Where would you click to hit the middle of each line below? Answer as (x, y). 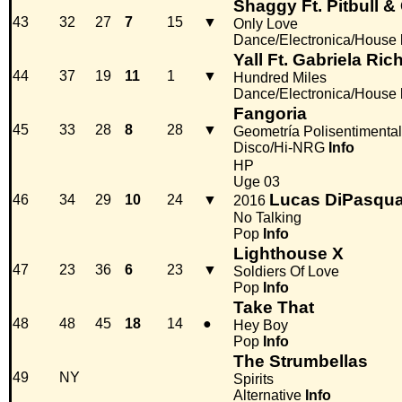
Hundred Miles (280, 78)
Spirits (253, 380)
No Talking (267, 218)
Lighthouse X (288, 254)
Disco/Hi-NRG (279, 148)
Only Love (266, 24)
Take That (274, 308)
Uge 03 (257, 182)
